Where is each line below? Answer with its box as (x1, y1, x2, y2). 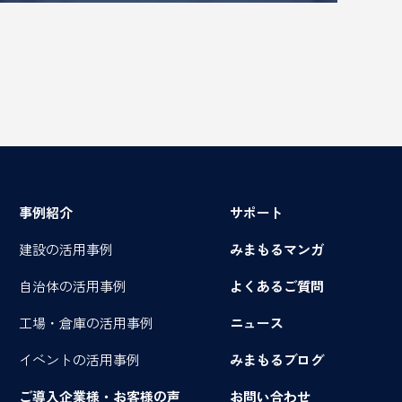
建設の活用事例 (19, 240, 113, 259)
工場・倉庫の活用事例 (19, 313, 153, 333)
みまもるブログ (230, 350, 324, 370)
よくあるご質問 (230, 276, 324, 296)
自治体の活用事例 (19, 276, 127, 296)
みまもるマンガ (230, 240, 324, 259)
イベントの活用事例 (19, 350, 140, 370)
